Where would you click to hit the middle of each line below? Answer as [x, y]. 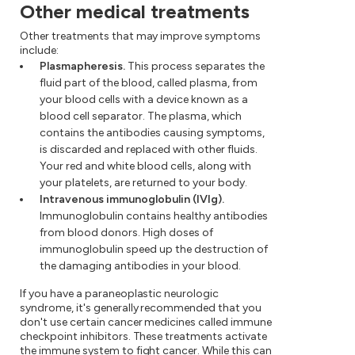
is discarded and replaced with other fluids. [149, 149]
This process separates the [195, 66]
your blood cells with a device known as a [144, 99]
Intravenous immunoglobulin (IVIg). [132, 199]
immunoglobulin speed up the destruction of [154, 249]
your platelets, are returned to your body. [143, 183]
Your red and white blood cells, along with [145, 166]
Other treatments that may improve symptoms [141, 36]
